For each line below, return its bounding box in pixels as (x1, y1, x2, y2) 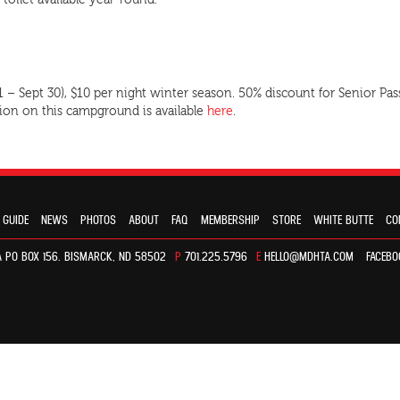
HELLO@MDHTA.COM (263, 251, 354, 263)
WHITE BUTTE (313, 214, 373, 227)
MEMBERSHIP (201, 214, 260, 227)
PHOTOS (80, 214, 116, 227)
